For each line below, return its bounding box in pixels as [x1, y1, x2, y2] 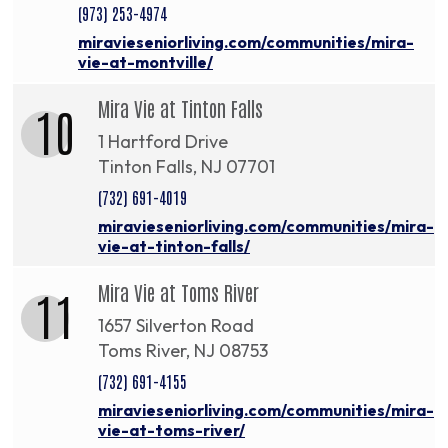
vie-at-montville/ [78, 51, 213, 72]
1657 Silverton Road [98, 313, 254, 337]
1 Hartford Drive [98, 129, 228, 153]
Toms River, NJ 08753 [98, 338, 268, 362]
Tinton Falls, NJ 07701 [98, 154, 275, 178]
